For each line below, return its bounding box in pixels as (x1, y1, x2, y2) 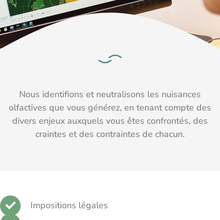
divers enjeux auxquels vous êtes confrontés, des (12, 114, 208, 127)
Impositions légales (30, 199, 108, 211)
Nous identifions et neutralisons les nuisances (19, 88, 201, 100)
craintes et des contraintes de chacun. (35, 128, 185, 140)
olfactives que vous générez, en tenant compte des (9, 101, 211, 113)
